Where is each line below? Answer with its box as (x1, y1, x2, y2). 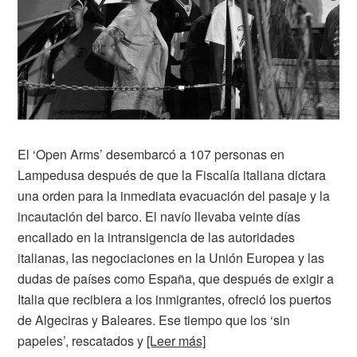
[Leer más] (147, 331, 206, 350)
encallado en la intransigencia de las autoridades (18, 227, 296, 246)
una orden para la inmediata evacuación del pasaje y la (18, 186, 331, 205)
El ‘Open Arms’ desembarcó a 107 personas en (18, 144, 285, 163)
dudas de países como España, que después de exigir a (18, 269, 335, 288)
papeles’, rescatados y (18, 331, 147, 350)
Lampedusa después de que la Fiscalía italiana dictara (18, 165, 327, 184)
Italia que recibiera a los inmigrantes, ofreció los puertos (18, 289, 332, 308)
